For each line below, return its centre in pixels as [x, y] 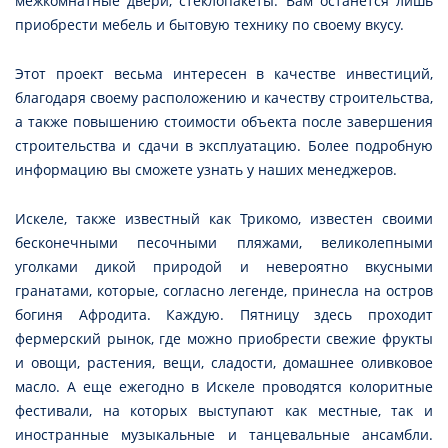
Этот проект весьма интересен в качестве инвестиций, [224, 74]
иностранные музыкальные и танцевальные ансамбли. [224, 435]
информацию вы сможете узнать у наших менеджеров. [208, 170]
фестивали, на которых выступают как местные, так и [224, 411]
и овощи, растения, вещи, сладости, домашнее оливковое [224, 363]
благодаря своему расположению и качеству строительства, [224, 98]
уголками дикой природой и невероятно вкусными [224, 267]
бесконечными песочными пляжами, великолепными [224, 243]
